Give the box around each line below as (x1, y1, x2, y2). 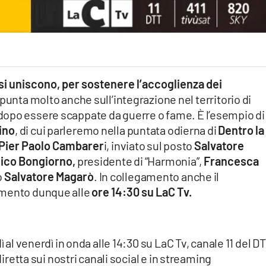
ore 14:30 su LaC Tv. (91, 185, 196, 199)
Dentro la (218, 123, 265, 138)
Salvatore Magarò (2, 169, 94, 184)
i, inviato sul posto (103, 138, 195, 153)
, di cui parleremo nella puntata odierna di (15, 123, 218, 138)
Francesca (204, 154, 259, 169)
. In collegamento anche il (93, 169, 220, 184)
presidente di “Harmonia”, (75, 154, 204, 169)
